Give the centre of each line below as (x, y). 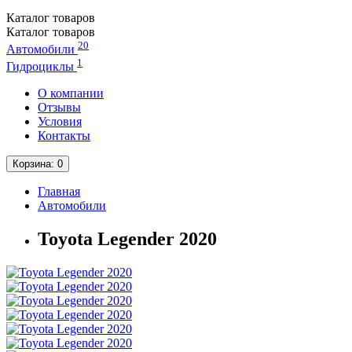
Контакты (64, 136)
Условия (60, 122)
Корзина (32, 164)
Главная (59, 192)
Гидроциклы (42, 67)
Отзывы (59, 108)
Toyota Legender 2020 (127, 239)
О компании (71, 93)
